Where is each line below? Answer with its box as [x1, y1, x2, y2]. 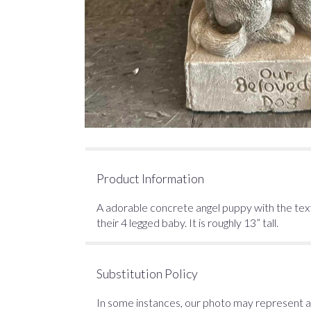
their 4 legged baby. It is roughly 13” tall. [96, 216, 278, 230]
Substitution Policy [96, 266, 198, 282]
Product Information [96, 171, 204, 187]
